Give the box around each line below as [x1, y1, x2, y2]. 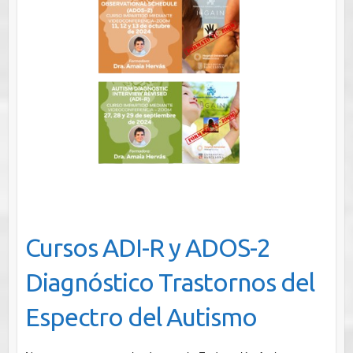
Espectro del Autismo [24, 303, 257, 332]
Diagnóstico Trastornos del [24, 268, 314, 297]
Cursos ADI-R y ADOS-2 [24, 233, 270, 262]
